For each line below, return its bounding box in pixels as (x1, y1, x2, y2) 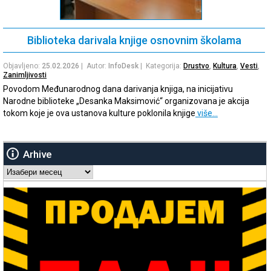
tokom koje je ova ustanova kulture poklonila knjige (3, 108, 195, 119)
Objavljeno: (3, 62, 42, 71)
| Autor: (79, 62, 108, 71)
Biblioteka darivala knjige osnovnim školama (27, 34, 241, 47)
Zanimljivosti (3, 71, 47, 80)
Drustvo (183, 62, 209, 71)
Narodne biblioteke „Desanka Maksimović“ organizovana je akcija (3, 96, 249, 106)
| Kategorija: (139, 62, 183, 71)
